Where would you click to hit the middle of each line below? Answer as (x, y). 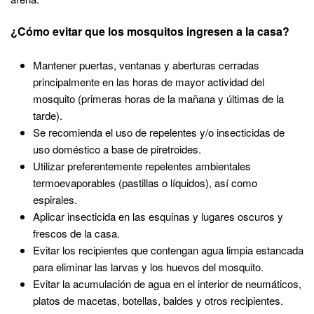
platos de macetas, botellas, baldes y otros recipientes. (158, 300)
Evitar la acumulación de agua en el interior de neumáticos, (167, 283)
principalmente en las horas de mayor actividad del (149, 81)
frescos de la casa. (76, 233)
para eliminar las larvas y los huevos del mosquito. (148, 266)
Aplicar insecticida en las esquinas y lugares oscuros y (158, 216)
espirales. (55, 199)
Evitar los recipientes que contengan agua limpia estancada (168, 250)
